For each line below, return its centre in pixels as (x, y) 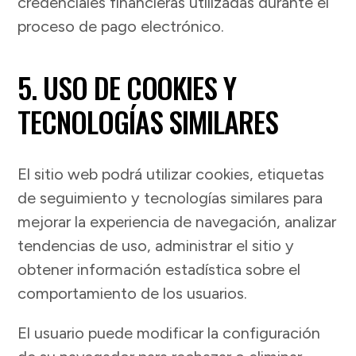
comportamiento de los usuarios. (133, 294)
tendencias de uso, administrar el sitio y (156, 246)
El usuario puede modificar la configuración (169, 333)
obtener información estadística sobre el (159, 270)
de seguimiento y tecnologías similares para (170, 198)
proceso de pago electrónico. (121, 27)
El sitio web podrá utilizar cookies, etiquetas (171, 174)
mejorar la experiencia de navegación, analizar (177, 222)
